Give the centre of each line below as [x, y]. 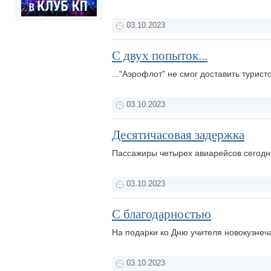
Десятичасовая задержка [178, 135]
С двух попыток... [160, 56]
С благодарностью [162, 214]
